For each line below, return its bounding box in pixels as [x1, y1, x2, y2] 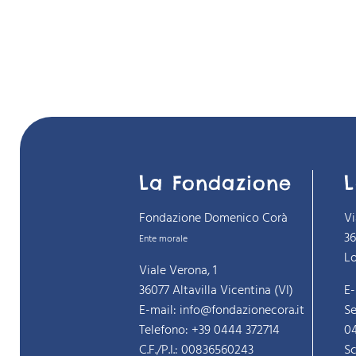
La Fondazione [138, 170, 292, 195]
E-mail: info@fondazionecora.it [138, 300, 304, 321]
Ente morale [138, 230, 188, 247]
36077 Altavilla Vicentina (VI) [138, 280, 293, 301]
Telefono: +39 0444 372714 [138, 319, 280, 341]
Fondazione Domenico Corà [138, 207, 288, 229]
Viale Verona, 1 [138, 260, 217, 281]
